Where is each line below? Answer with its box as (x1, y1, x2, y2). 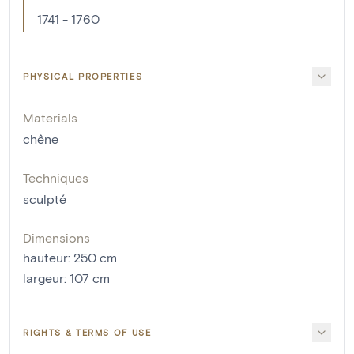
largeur (23, 270, 64, 286)
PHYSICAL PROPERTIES (23, 71, 143, 82)
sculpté (23, 191, 66, 207)
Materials (23, 110, 77, 126)
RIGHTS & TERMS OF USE (23, 327, 152, 338)
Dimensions (23, 230, 90, 246)
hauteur (23, 250, 68, 265)
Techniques (23, 170, 88, 186)
